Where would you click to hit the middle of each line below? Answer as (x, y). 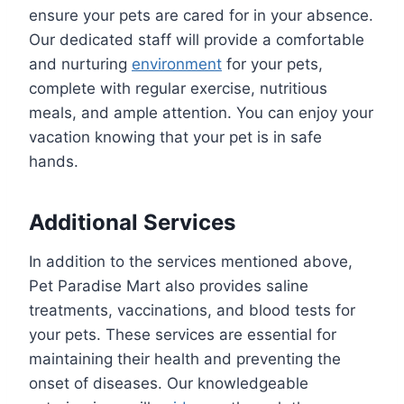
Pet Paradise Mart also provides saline (169, 286)
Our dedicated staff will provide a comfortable (197, 40)
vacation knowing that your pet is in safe (175, 138)
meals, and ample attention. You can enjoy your (201, 113)
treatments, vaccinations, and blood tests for (192, 311)
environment (177, 64)
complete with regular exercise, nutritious (178, 89)
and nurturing (80, 64)
